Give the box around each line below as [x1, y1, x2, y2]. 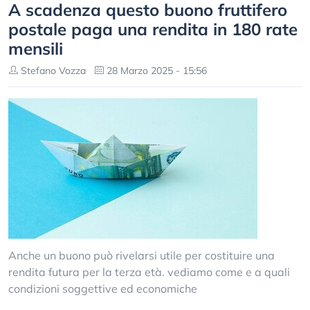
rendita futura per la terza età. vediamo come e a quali [8, 265, 290, 279]
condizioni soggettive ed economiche [8, 282, 197, 295]
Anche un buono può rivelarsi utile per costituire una [8, 248, 275, 262]
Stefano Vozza [18, 64, 86, 77]
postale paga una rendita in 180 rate [8, 19, 298, 39]
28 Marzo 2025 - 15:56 [104, 64, 207, 77]
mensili [8, 38, 63, 59]
